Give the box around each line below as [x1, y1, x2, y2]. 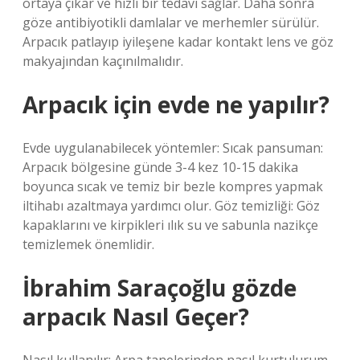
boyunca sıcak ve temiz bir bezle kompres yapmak [22, 178, 323, 195]
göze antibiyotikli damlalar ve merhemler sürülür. [22, 14, 319, 31]
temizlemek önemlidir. [22, 235, 154, 253]
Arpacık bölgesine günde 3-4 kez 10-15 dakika [22, 158, 298, 176]
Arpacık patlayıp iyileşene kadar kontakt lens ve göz [22, 33, 333, 51]
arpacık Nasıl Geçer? [22, 301, 249, 332]
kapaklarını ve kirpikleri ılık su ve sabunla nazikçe [22, 216, 318, 234]
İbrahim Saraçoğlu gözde [22, 272, 297, 303]
